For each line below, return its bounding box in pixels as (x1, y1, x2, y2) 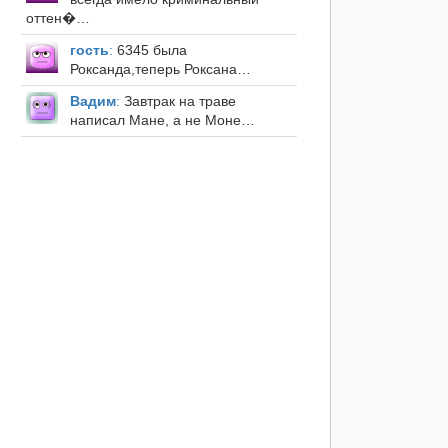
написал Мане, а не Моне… (69, 112, 255, 129)
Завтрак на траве (119, 93, 236, 110)
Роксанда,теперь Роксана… (69, 61, 251, 78)
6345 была (112, 42, 187, 59)
